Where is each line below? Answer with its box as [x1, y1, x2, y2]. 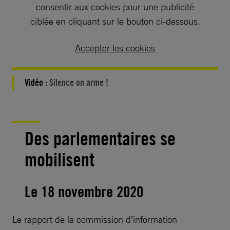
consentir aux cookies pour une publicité [36, 1, 194, 13]
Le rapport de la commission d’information [12, 214, 177, 225]
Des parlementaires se [25, 127, 176, 150]
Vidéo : [25, 76, 49, 89]
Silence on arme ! [49, 76, 108, 89]
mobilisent [25, 148, 94, 171]
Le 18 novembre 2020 [25, 182, 143, 201]
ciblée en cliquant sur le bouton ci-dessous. [30, 15, 200, 27]
